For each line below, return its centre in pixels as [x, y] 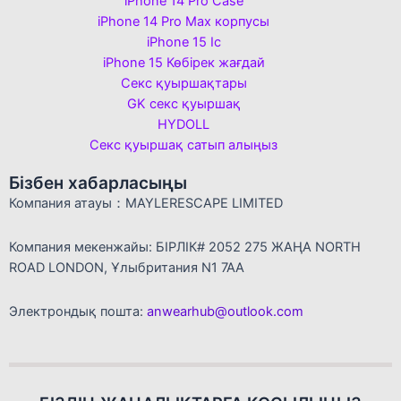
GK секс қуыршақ [183, 104]
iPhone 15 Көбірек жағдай [183, 63]
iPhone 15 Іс [183, 43]
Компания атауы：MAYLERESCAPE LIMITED [146, 204]
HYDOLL [183, 125]
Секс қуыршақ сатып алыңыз [183, 145]
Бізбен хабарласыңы [98, 183]
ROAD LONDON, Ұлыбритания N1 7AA [127, 268]
